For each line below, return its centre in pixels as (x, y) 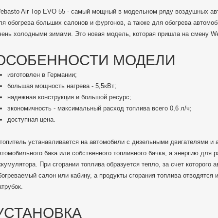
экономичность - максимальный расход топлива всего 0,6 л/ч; (100, 108)
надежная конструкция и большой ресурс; (69, 97)
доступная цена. (31, 119)
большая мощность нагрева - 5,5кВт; (62, 86)
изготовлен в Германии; (42, 75)
